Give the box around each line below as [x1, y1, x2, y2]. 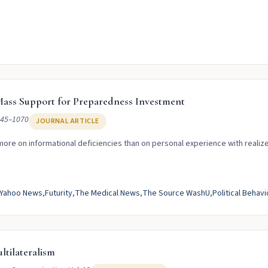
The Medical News [75, 187, 140, 199]
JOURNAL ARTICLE [36, 116, 99, 126]
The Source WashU [142, 187, 210, 199]
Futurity [45, 187, 72, 199]
